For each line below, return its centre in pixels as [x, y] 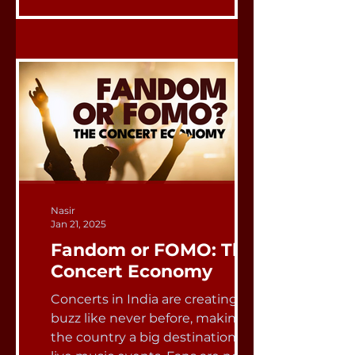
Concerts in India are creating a [149, 299]
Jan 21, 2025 [78, 223]
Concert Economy [132, 271]
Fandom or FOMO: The [153, 250]
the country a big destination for [153, 337]
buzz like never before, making [148, 318]
